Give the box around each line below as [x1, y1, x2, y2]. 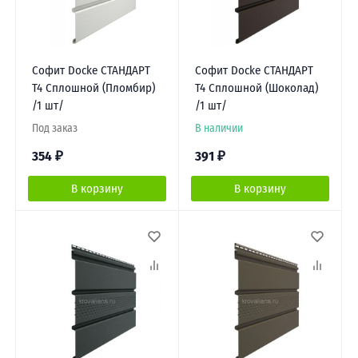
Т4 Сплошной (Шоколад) [194, 81, 318, 96]
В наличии [194, 121, 243, 136]
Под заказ [31, 121, 78, 136]
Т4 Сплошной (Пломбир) [31, 81, 155, 96]
